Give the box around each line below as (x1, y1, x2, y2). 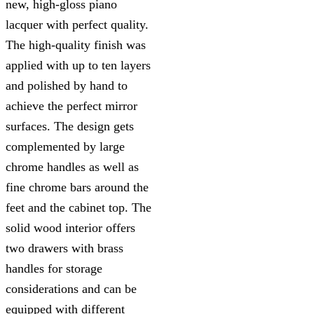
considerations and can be (6, 281, 137, 296)
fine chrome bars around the (6, 179, 149, 194)
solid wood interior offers (6, 220, 135, 235)
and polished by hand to (6, 78, 128, 93)
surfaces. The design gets (6, 118, 134, 133)
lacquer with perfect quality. (6, 17, 149, 32)
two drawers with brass (6, 240, 123, 255)
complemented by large (6, 139, 125, 153)
